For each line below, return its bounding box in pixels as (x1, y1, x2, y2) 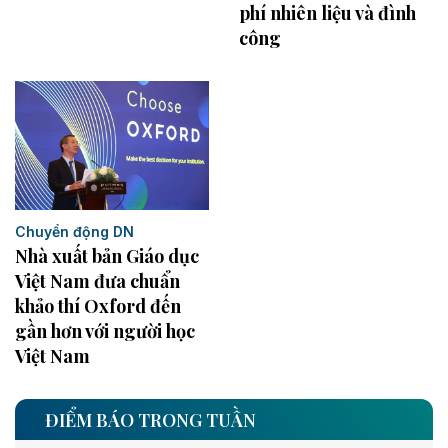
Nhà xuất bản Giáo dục (15, 244, 199, 269)
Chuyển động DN (15, 223, 134, 241)
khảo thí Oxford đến (15, 294, 181, 319)
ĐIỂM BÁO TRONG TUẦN (45, 408, 256, 433)
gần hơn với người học (15, 319, 195, 344)
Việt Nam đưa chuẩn (15, 269, 180, 294)
